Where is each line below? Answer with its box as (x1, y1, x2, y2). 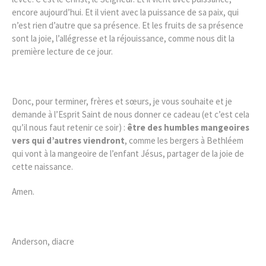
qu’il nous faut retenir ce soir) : (12, 121, 127, 133)
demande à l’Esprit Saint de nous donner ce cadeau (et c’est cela (12, 108, 249, 120)
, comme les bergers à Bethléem (125, 134, 243, 146)
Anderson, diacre (12, 235, 74, 247)
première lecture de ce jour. (12, 45, 113, 57)
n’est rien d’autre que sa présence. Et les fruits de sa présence (12, 19, 243, 31)
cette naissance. (12, 160, 73, 172)
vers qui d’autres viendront (12, 134, 125, 146)
